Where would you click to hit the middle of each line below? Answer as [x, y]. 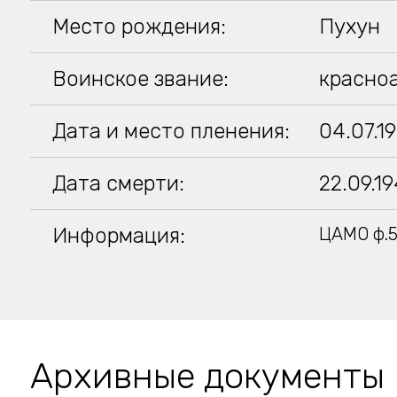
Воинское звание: [140, 79]
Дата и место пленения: [171, 131]
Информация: [118, 236]
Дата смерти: [118, 183]
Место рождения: [139, 27]
